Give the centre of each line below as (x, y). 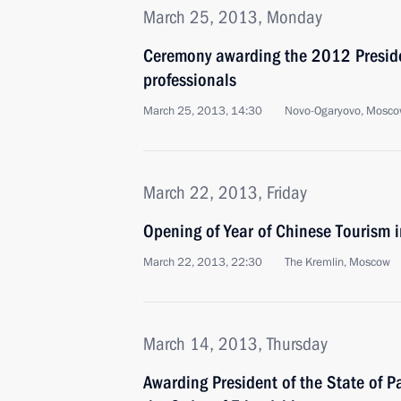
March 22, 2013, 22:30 (203, 262)
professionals (190, 80)
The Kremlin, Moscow (337, 262)
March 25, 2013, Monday (233, 17)
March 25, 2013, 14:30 (203, 111)
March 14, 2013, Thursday (235, 344)
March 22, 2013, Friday (225, 192)
